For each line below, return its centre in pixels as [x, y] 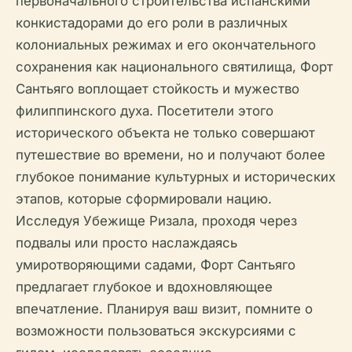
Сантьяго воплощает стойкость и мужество [158, 89]
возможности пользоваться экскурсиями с [156, 331]
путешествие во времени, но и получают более [170, 155]
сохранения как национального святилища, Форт [174, 67]
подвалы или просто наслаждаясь [126, 243]
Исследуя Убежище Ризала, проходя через [156, 221]
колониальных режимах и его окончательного [166, 45]
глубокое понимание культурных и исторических [176, 177]
